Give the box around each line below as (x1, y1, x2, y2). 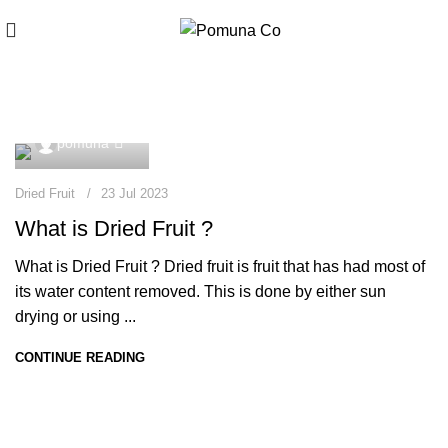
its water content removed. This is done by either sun (15, 283, 386, 301)
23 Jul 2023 (101, 186, 168, 202)
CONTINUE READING (15, 350, 145, 366)
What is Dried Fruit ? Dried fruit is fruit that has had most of (15, 258, 425, 276)
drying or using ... (15, 308, 136, 326)
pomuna (57, 135, 109, 152)
